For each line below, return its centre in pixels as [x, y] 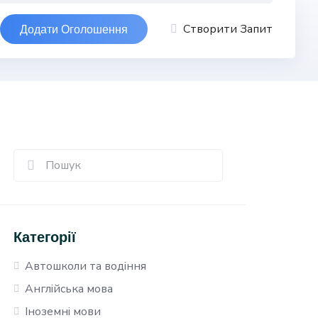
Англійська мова [69, 289]
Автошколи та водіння [86, 266]
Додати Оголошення [74, 29]
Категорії [45, 237]
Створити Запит [228, 29]
